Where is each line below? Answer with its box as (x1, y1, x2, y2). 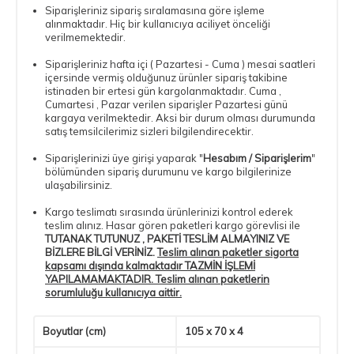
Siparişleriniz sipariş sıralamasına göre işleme (45, 3, 265, 17)
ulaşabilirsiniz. (45, 178, 112, 191)
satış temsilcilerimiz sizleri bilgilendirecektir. (45, 124, 254, 137)
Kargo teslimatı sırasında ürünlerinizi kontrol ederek (45, 205, 293, 218)
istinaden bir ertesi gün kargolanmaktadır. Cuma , (45, 84, 281, 97)
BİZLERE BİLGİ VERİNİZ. (45, 245, 157, 258)
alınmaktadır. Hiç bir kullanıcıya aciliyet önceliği (45, 17, 270, 30)
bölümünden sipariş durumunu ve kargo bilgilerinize (45, 164, 292, 178)
